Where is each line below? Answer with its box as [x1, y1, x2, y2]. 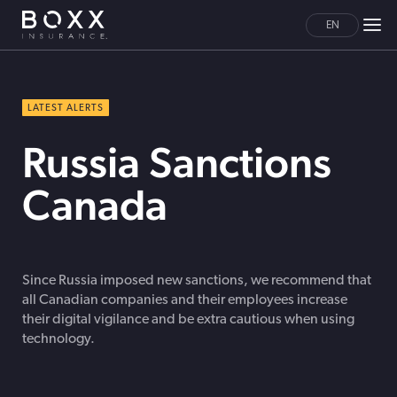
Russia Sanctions [22, 137, 331, 187]
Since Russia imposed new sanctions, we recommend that [22, 274, 371, 288]
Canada [22, 180, 167, 230]
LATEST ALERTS [27, 104, 104, 113]
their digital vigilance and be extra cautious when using [22, 313, 354, 327]
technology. [22, 332, 95, 346]
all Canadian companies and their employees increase [22, 293, 347, 307]
